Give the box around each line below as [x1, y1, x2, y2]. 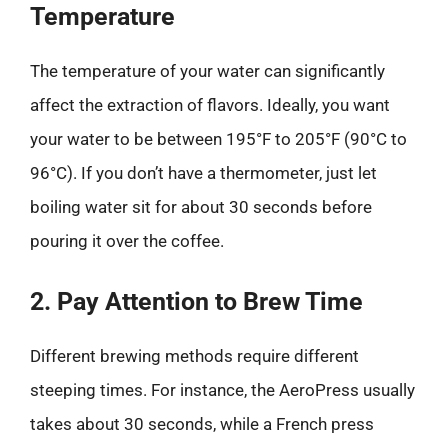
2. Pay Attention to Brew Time [30, 286, 363, 316]
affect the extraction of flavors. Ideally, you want [30, 95, 390, 115]
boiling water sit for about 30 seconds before [30, 197, 372, 217]
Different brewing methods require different [30, 345, 359, 366]
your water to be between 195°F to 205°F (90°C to [30, 129, 407, 149]
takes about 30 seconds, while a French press [30, 413, 374, 434]
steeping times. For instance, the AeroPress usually [30, 379, 415, 400]
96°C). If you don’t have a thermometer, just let [30, 163, 377, 183]
